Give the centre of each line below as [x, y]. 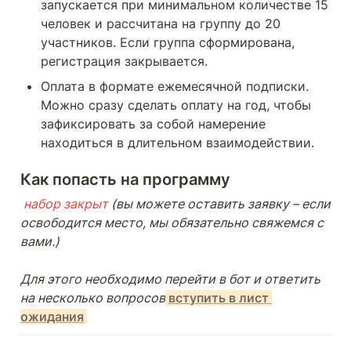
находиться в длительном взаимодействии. [179, 143]
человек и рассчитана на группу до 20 [161, 24]
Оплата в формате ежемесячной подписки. [175, 86]
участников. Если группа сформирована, [168, 42]
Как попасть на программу [125, 179]
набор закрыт [66, 204]
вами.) [40, 241]
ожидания [52, 317]
